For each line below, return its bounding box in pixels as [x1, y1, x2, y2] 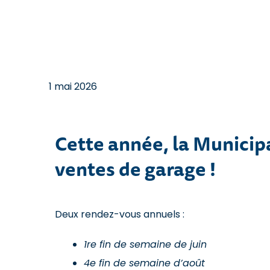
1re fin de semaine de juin [83, 240, 207, 250]
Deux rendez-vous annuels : [54, 207, 184, 221]
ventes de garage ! [54, 154, 216, 184]
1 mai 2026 [48, 80, 97, 94]
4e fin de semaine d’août [83, 259, 205, 269]
